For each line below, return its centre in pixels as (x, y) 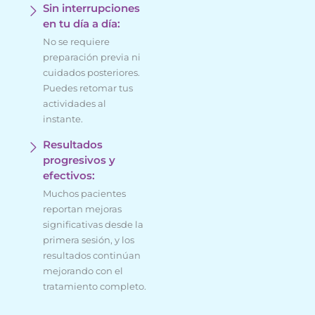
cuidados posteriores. (91, 72)
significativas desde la (93, 224)
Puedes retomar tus (88, 88)
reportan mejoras (82, 208)
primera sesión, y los (89, 239)
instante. (63, 118)
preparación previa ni (92, 57)
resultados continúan (92, 255)
